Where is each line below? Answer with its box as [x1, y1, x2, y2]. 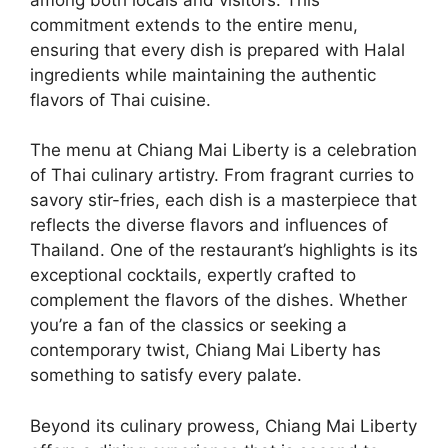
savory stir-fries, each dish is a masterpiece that [30, 190, 417, 211]
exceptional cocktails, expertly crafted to [30, 265, 356, 286]
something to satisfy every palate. [30, 365, 302, 386]
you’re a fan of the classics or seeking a [30, 315, 347, 336]
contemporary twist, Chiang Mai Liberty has [30, 340, 381, 361]
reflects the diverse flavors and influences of [30, 215, 388, 236]
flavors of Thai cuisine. [30, 89, 211, 110]
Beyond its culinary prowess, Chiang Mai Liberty [30, 415, 417, 436]
